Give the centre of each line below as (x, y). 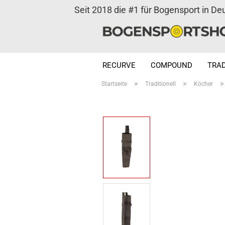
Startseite (114, 84)
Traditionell (160, 84)
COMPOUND (172, 65)
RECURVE (119, 65)
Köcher (203, 84)
